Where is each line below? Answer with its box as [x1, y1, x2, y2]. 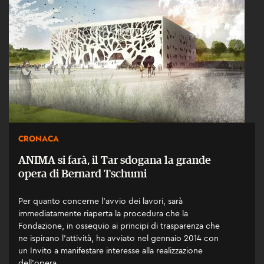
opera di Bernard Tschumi [18, 168, 147, 180]
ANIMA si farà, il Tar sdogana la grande [18, 154, 211, 166]
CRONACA [18, 133, 59, 144]
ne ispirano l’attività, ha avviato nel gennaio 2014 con [18, 232, 219, 243]
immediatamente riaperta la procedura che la [18, 207, 188, 219]
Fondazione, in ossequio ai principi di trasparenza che [18, 220, 220, 231]
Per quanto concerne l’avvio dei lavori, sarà [18, 195, 183, 206]
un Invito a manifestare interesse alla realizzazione [18, 245, 203, 256]
